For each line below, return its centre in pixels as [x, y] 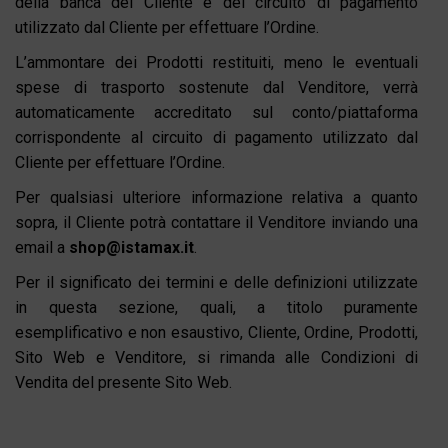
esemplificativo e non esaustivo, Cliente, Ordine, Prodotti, [216, 332]
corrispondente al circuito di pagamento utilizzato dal [216, 137]
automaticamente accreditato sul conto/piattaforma [216, 112]
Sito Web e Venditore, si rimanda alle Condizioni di [216, 357]
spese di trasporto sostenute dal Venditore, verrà [216, 87]
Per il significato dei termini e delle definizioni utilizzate [216, 282]
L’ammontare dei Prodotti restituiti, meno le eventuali [216, 62]
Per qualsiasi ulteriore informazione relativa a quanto [216, 197]
